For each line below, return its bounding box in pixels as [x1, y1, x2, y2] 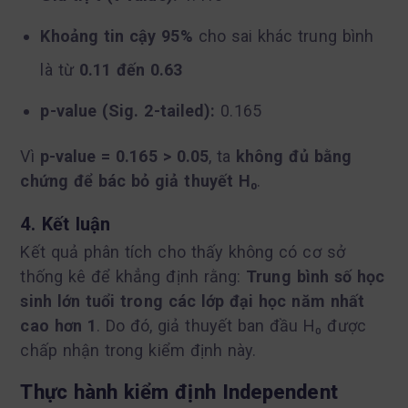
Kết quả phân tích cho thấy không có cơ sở [20, 241, 345, 261]
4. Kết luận [20, 212, 111, 235]
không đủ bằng [236, 146, 352, 166]
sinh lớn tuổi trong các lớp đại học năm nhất [20, 291, 365, 311]
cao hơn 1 [20, 315, 97, 335]
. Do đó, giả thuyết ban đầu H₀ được [96, 315, 366, 335]
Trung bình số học [246, 266, 385, 286]
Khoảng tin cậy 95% [40, 25, 193, 46]
